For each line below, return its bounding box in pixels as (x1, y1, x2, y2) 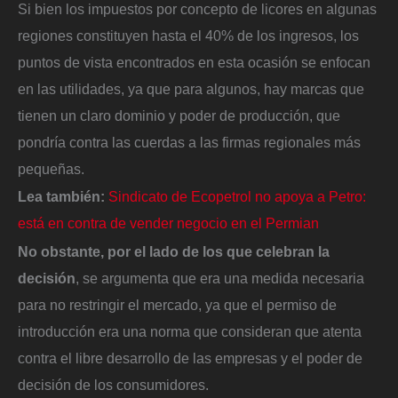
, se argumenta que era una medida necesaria (76, 269, 364, 286)
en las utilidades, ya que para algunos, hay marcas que (18, 80, 364, 97)
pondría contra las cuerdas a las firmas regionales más (18, 133, 361, 150)
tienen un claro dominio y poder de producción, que (18, 107, 340, 123)
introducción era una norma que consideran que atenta (18, 322, 362, 339)
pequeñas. (18, 160, 84, 177)
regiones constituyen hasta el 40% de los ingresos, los (18, 27, 359, 44)
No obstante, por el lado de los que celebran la (18, 243, 330, 259)
